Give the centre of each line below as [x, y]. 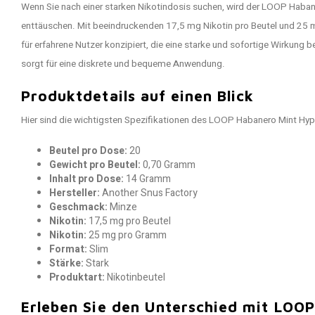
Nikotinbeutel [135, 277]
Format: [68, 249]
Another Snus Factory [149, 193]
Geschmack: [78, 207]
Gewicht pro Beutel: [95, 165]
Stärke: [66, 263]
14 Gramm [147, 179]
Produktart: [77, 277]
